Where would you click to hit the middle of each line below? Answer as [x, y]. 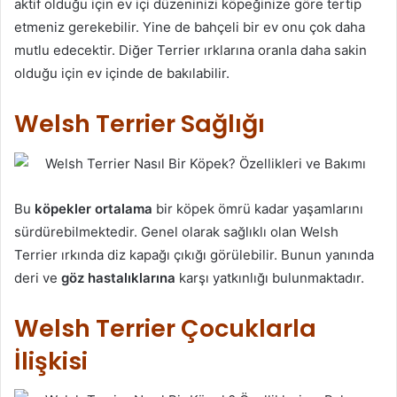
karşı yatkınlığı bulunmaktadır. [270, 277]
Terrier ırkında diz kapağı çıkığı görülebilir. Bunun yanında [194, 254]
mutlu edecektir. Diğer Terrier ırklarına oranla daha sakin [191, 51]
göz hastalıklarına [118, 277]
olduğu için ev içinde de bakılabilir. [122, 74]
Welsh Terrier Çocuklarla [165, 328]
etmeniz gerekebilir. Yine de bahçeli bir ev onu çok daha [190, 27]
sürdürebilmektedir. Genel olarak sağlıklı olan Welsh [176, 231]
